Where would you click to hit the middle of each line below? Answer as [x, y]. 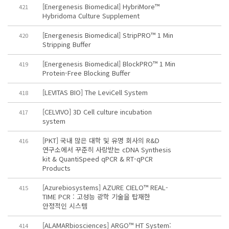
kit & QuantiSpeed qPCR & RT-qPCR [97, 159]
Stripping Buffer [66, 44]
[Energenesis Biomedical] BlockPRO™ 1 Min [109, 64]
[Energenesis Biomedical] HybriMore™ [101, 6]
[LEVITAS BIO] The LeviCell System [95, 92]
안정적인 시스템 [65, 206]
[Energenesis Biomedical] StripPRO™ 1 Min [108, 35]
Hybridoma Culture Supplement [91, 16]
